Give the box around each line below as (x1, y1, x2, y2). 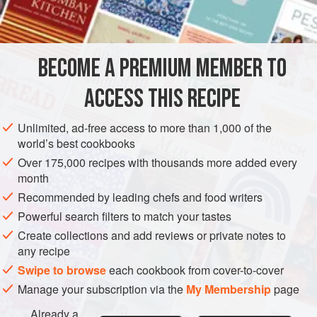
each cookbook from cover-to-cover (106, 262, 284, 279)
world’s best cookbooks (18, 135, 135, 152)
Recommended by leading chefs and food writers (18, 189, 263, 206)
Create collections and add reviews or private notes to (18, 227, 286, 244)
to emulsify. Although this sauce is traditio (11, 7, 217, 24)
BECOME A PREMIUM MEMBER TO (38, 53, 287, 85)
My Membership (186, 281, 271, 298)
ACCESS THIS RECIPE (83, 83, 241, 115)
